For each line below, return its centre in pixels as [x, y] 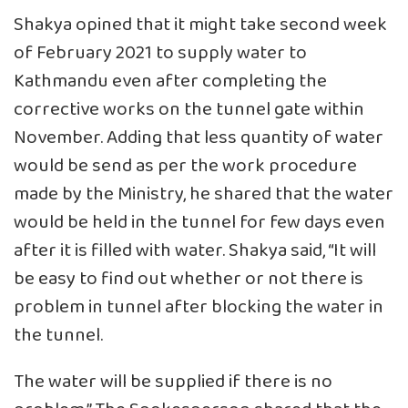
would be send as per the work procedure [185, 166]
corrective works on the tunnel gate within [189, 109]
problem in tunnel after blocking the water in [199, 307]
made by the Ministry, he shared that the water [204, 194]
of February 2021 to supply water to [160, 53]
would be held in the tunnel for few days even [199, 222]
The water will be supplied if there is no [173, 382]
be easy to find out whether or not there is [189, 279]
